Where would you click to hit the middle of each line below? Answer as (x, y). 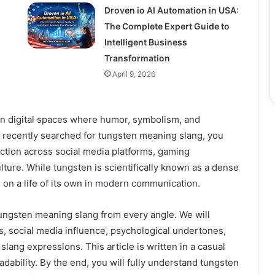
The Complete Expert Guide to (167, 26)
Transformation (137, 58)
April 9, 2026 (134, 74)
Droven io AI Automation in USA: (171, 10)
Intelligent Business (145, 42)
